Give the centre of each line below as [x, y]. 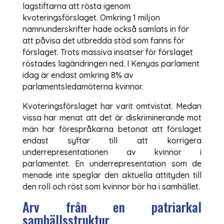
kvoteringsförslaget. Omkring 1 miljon [91, 17]
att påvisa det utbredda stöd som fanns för [103, 40]
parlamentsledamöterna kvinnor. [82, 86]
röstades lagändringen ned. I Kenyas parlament [111, 63]
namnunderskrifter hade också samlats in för [105, 29]
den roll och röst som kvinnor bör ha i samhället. [111, 186]
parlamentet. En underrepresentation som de [112, 163]
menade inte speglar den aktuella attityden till [112, 175]
